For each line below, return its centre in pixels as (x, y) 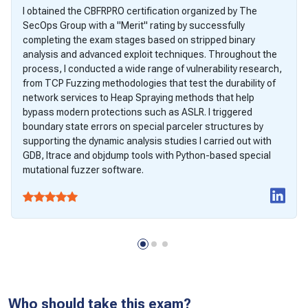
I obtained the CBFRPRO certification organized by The (140, 11)
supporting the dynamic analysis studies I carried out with (147, 141)
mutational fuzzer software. (83, 169)
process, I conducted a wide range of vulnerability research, (152, 68)
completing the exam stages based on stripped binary (139, 40)
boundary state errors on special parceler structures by (143, 126)
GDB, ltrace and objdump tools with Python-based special (147, 155)
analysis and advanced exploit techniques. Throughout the (150, 54)
